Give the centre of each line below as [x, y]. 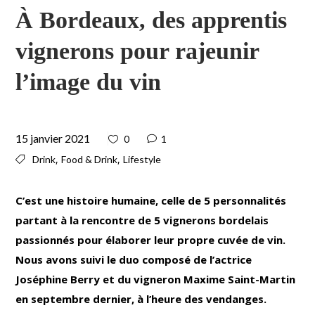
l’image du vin [89, 82]
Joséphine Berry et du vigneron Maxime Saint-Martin [156, 279]
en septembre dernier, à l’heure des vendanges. [141, 298]
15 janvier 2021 [53, 138]
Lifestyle [142, 159]
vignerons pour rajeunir [137, 51]
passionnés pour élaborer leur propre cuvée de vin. [151, 239]
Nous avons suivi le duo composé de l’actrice [134, 259]
